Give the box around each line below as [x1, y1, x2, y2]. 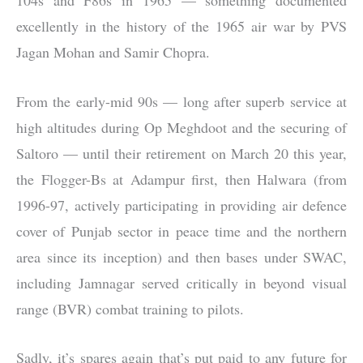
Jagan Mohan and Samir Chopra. [16, 41, 210, 62]
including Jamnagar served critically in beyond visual [16, 272, 347, 293]
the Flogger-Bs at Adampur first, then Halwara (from [16, 169, 347, 189]
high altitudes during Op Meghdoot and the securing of [16, 117, 347, 137]
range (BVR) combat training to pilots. [16, 298, 244, 318]
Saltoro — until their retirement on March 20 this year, [16, 143, 347, 163]
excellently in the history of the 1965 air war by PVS [16, 15, 347, 36]
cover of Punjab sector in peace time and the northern [16, 220, 347, 241]
